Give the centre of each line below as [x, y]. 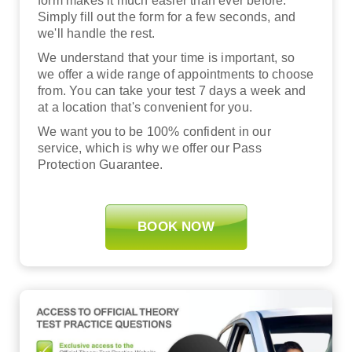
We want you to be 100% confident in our [154, 131]
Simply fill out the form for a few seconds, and [167, 16]
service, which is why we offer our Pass [150, 148]
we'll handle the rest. [97, 33]
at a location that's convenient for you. [145, 107]
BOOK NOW [176, 227]
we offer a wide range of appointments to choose [176, 74]
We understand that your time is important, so [167, 57]
